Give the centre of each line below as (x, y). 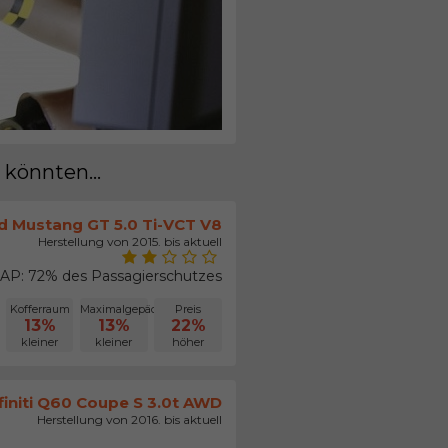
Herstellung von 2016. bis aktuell (130, 420)
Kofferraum (39, 308)
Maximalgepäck (122, 308)
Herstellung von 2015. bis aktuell (130, 241)
